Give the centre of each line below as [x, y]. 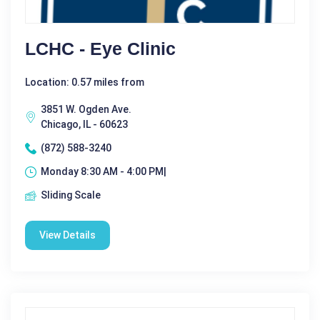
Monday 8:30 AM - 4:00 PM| [104, 172]
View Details [67, 235]
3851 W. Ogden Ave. [86, 110]
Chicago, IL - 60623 [84, 125]
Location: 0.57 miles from [85, 82]
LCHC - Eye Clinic [100, 49]
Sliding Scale [71, 195]
